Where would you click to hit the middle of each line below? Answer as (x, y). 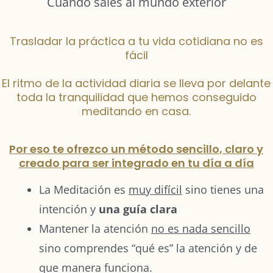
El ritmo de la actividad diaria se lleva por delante (136, 83)
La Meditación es (84, 189)
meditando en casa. (136, 111)
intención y (69, 209)
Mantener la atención (95, 228)
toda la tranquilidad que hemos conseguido (136, 97)
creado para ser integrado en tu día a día (136, 163)
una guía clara (138, 209)
